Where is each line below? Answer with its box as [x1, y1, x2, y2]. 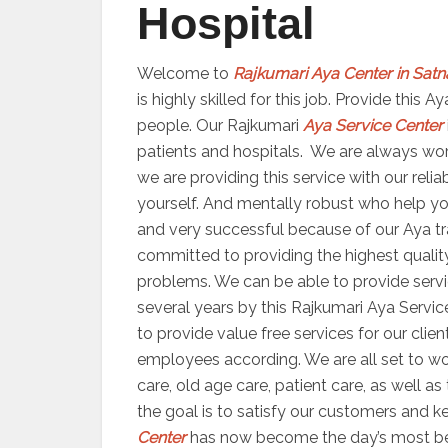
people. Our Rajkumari [137, 116, 303, 135]
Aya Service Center [303, 116, 443, 135]
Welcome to [137, 64, 233, 83]
